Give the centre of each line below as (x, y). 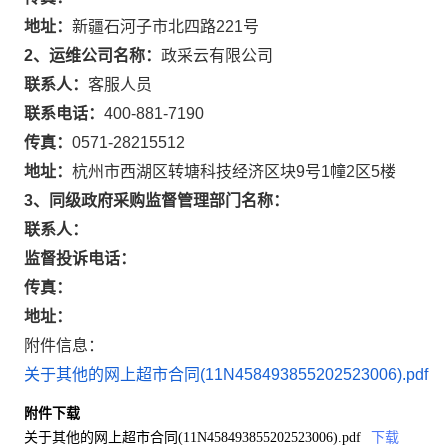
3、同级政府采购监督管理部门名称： (156, 200)
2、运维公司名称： (92, 55)
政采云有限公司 (217, 55)
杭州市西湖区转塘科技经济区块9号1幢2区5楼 (234, 171)
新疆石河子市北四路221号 (165, 26)
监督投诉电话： (80, 258)
